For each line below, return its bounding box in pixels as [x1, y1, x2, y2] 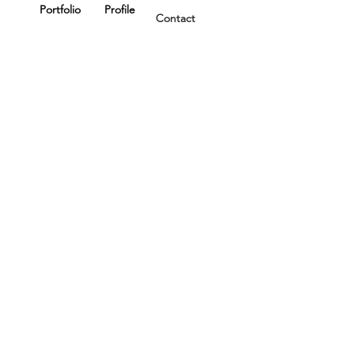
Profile [104, 2, 135, 17]
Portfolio [40, 2, 81, 17]
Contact [155, 11, 195, 25]
